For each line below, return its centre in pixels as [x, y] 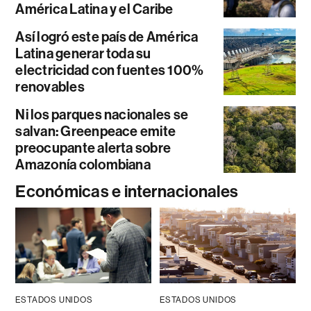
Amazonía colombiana [83, 164]
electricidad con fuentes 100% [110, 70]
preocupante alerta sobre [93, 148]
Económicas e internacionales [127, 191]
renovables [50, 86]
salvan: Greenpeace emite [96, 131]
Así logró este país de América [107, 36]
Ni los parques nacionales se [102, 114]
